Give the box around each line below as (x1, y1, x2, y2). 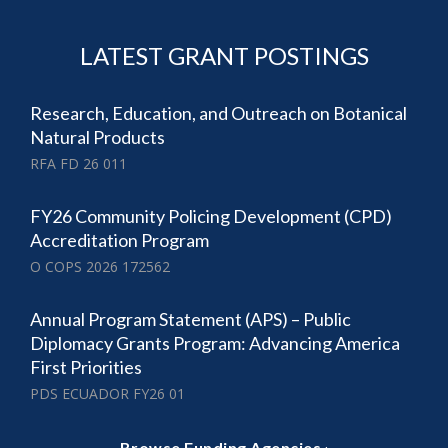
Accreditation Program (30, 229, 209, 252)
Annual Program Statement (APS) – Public (30, 308, 351, 331)
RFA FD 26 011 (30, 154, 127, 174)
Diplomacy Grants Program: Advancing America (30, 332, 400, 355)
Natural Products (30, 126, 165, 149)
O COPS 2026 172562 (30, 257, 170, 277)
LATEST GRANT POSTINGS (79, 41, 369, 71)
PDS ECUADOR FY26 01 (30, 384, 185, 404)
